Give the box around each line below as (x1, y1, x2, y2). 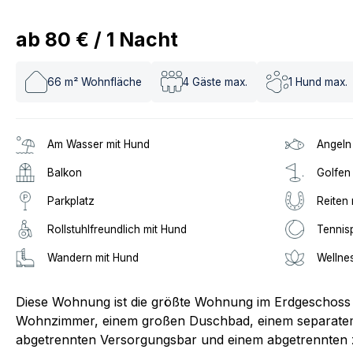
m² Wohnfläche (65, 75, 142, 88)
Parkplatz (47, 195, 95, 207)
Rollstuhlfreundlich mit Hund (47, 223, 187, 236)
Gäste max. (192, 75, 247, 88)
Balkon (47, 166, 82, 179)
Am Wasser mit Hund (47, 138, 150, 150)
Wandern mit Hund (47, 251, 139, 264)
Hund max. (295, 75, 347, 88)
